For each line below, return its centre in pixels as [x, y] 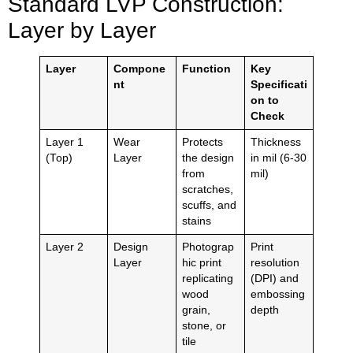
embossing [277, 295]
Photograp [208, 247]
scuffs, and [209, 206]
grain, [196, 310]
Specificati [279, 85]
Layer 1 [64, 143]
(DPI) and [274, 279]
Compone [139, 69]
